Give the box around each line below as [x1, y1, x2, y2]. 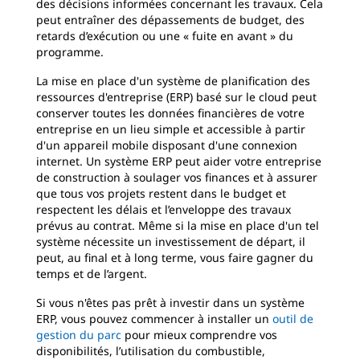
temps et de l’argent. [36, 266, 147, 281]
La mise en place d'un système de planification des [36, 73, 310, 88]
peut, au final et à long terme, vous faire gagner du [36, 250, 313, 265]
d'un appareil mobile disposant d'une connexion [36, 137, 297, 153]
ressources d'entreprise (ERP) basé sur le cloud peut [36, 89, 317, 104]
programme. [36, 44, 104, 59]
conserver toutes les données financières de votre [36, 105, 305, 121]
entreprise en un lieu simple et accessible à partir [36, 121, 305, 137]
